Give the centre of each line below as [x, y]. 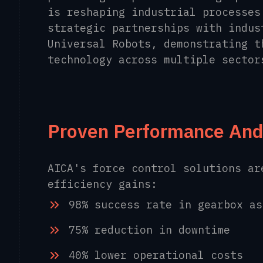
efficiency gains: [102, 184]
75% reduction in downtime [149, 230]
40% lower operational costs [156, 255]
